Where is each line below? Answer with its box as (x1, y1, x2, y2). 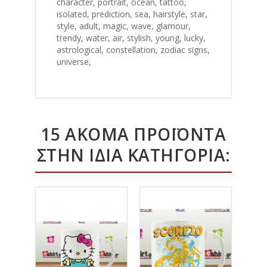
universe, (57, 56, 94, 68)
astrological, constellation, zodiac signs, (57, 44, 210, 56)
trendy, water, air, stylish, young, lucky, (57, 32, 206, 44)
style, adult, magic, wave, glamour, (57, 20, 191, 32)
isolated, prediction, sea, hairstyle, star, (57, 8, 207, 20)
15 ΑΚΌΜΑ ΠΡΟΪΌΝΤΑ (41, 123, 226, 146)
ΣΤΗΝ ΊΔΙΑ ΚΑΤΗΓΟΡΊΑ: (36, 144, 231, 167)
